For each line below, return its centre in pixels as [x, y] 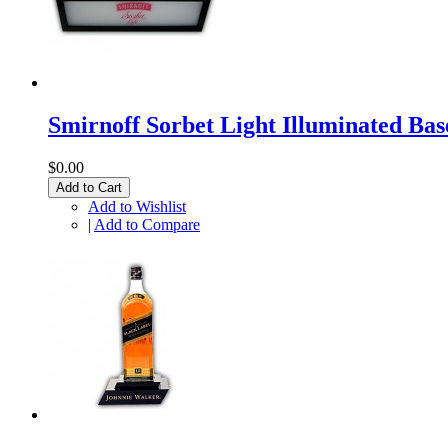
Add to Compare [147, 225]
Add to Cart [89, 188]
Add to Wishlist [137, 207]
